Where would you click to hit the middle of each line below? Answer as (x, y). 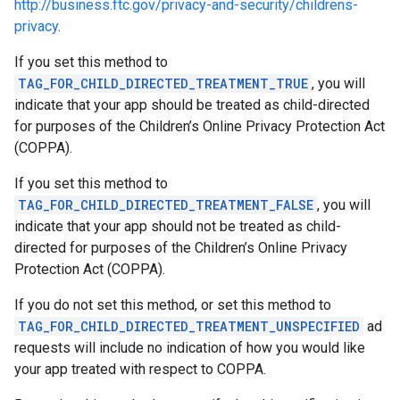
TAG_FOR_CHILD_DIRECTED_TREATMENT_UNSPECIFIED (189, 326)
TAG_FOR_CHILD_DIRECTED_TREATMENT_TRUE (163, 83)
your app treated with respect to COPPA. (140, 369)
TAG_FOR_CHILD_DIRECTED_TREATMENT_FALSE (166, 205)
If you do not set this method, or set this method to (173, 305)
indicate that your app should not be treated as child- (178, 226)
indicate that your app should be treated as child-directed (192, 105)
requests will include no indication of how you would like (190, 348)
